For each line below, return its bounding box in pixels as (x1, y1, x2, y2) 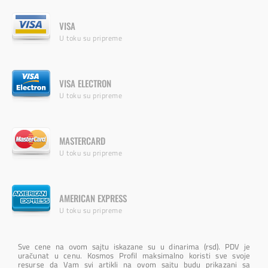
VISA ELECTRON (59, 76, 111, 90)
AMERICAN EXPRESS (59, 191, 127, 205)
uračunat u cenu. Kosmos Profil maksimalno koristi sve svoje (18, 249, 250, 261)
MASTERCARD (59, 133, 105, 147)
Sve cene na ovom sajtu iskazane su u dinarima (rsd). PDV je (18, 240, 250, 252)
